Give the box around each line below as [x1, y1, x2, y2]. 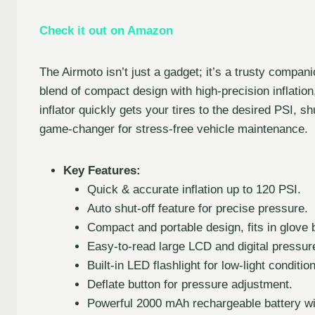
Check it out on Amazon [39, 24, 173, 38]
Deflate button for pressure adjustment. [87, 278, 292, 292]
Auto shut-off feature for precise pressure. [87, 202, 308, 216]
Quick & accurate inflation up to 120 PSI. [87, 183, 301, 197]
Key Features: [63, 164, 141, 178]
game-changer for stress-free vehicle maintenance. [39, 122, 308, 136]
